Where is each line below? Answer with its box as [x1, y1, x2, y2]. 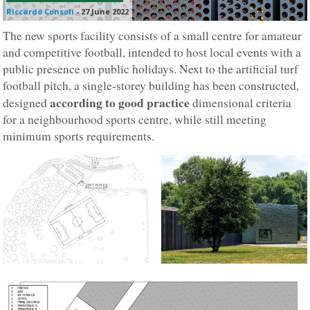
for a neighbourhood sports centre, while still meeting [3, 111, 267, 127]
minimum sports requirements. [3, 127, 155, 144]
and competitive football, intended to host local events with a [3, 44, 302, 60]
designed [3, 94, 51, 111]
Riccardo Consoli [6, 6, 75, 17]
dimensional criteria [190, 94, 292, 111]
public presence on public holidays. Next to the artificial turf [3, 60, 299, 77]
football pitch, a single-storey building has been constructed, [3, 77, 300, 93]
